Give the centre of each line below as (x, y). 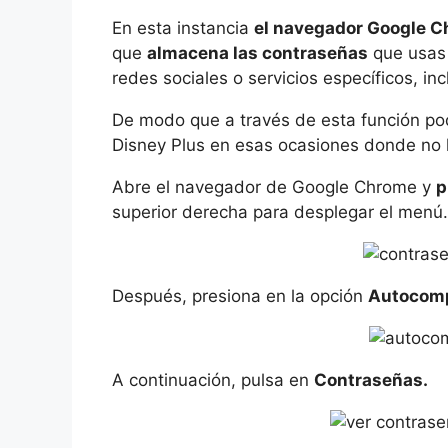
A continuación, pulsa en (213, 380)
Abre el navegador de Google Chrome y (274, 187)
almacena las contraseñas (257, 53)
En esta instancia (183, 28)
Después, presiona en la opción (240, 296)
